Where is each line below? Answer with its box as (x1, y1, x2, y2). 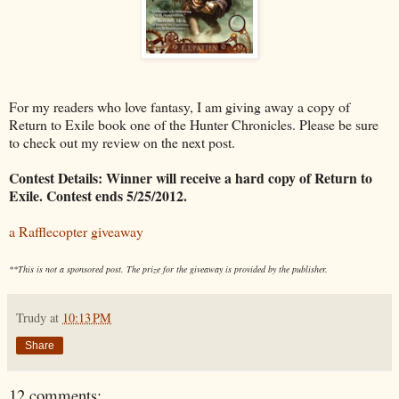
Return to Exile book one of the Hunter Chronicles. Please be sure (9, 114, 379, 134)
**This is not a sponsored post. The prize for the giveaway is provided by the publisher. (9, 262, 328, 275)
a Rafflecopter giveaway (9, 221, 143, 240)
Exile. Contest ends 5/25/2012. (9, 184, 191, 206)
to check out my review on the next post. (9, 132, 235, 151)
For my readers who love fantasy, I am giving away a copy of (9, 96, 350, 116)
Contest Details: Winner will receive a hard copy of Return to (9, 167, 372, 188)
